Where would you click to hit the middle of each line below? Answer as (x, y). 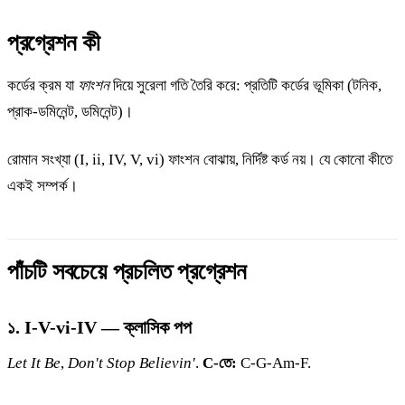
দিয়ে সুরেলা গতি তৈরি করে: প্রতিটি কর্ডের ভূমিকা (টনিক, (245, 85)
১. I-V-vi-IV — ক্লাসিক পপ (99, 327)
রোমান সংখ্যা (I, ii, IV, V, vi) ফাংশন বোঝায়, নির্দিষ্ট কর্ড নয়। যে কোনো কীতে (200, 159)
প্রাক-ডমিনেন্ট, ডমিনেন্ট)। (70, 111)
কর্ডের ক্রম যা (42, 85)
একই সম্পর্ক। (42, 185)
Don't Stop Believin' (132, 363)
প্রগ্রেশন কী (54, 42)
